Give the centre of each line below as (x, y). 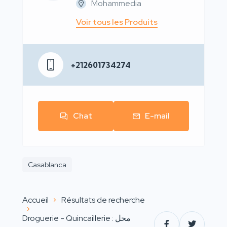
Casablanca (47, 165)
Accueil (35, 200)
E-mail (157, 116)
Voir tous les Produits (117, 22)
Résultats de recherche (103, 200)
